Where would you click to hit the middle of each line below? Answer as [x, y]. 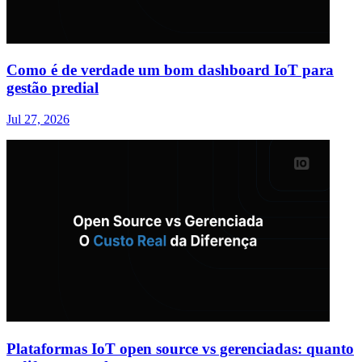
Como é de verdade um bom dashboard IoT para [170, 70]
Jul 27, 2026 [38, 120]
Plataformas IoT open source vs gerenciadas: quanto [180, 348]
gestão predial [53, 88]
